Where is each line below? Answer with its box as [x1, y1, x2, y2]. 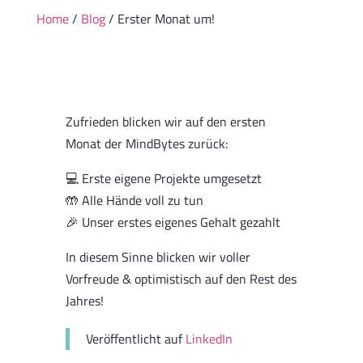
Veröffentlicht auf [85, 329, 186, 348]
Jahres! [65, 291, 104, 310]
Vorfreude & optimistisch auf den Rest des [65, 269, 297, 288]
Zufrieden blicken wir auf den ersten [65, 112, 266, 131]
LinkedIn [185, 329, 233, 348]
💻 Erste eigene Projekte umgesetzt [65, 169, 262, 188]
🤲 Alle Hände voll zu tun [65, 190, 203, 210]
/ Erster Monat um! [105, 9, 215, 28]
